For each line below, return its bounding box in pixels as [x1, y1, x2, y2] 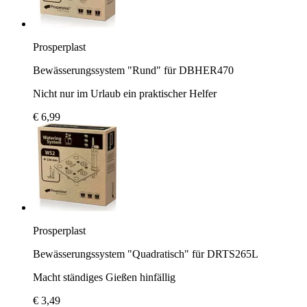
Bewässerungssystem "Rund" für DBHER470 [33, 64, 234, 76]
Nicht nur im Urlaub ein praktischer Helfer [33, 87, 217, 99]
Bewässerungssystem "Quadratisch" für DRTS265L [33, 247, 258, 260]
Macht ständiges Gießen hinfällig [33, 271, 175, 283]
